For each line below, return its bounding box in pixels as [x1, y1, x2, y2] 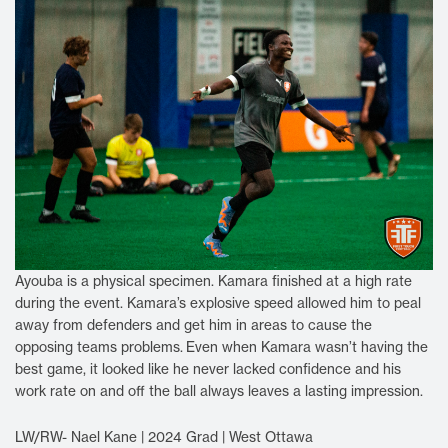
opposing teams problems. [15, 337, 183, 356]
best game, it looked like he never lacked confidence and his [15, 359, 401, 378]
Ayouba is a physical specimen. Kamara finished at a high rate [15, 271, 412, 290]
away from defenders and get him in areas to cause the [15, 315, 372, 334]
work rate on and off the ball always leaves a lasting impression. [15, 381, 429, 400]
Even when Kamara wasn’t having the [186, 337, 428, 356]
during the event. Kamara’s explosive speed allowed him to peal [15, 293, 421, 312]
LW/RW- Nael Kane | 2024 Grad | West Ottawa [15, 427, 316, 446]
